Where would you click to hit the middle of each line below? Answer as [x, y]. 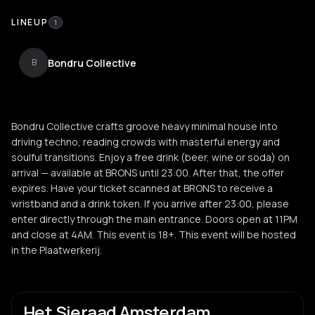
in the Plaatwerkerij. [57, 250]
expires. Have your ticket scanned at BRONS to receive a [142, 188]
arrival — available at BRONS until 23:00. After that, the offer [148, 173]
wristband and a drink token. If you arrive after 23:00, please [150, 204]
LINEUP [30, 22]
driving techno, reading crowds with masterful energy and [146, 142]
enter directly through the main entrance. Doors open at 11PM [154, 219]
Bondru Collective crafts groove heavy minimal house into [144, 126]
